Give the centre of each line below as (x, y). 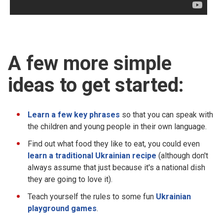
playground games (62, 208)
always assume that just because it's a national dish (116, 167)
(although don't (182, 155)
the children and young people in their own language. (117, 126)
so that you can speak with (166, 114)
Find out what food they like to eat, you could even (114, 144)
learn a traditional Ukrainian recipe (92, 155)
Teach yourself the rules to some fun (92, 196)
